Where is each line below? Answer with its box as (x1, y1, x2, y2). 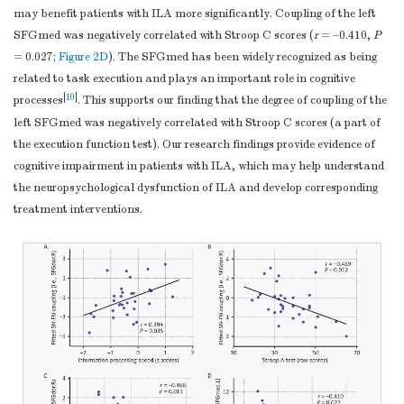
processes (14, 93, 63, 108)
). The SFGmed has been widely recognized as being (108, 50, 377, 65)
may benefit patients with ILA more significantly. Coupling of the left (14, 6, 376, 22)
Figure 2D (59, 50, 108, 65)
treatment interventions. (14, 202, 142, 217)
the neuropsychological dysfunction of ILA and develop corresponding (14, 180, 378, 196)
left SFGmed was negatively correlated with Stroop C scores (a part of (14, 115, 381, 131)
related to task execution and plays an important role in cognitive (14, 71, 355, 87)
